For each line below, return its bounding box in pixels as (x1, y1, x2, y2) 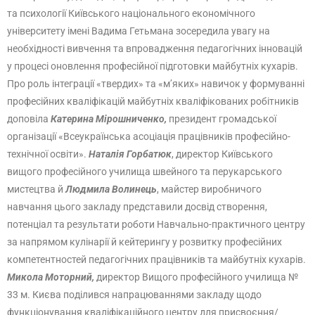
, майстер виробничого (157, 184, 262, 195)
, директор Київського (172, 148, 273, 160)
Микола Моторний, (7, 271, 96, 283)
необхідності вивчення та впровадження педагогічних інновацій (7, 43, 302, 54)
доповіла (7, 113, 51, 124)
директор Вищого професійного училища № (96, 271, 298, 283)
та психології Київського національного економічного (7, 8, 255, 19)
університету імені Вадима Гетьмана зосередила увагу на (7, 25, 270, 37)
